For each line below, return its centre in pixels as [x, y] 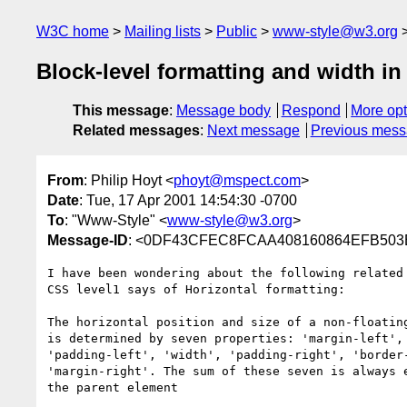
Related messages [136, 131]
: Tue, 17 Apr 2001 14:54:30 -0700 [188, 200]
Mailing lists [163, 31]
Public [237, 31]
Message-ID [88, 240]
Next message [253, 131]
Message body [223, 111]
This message [121, 111]
